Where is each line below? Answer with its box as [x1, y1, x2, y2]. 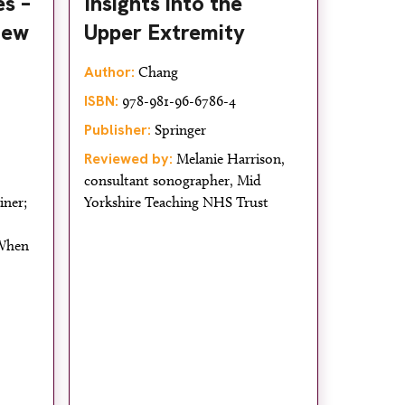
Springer [151, 121, 206, 138]
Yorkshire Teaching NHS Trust [84, 193, 268, 211]
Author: [84, 62, 135, 81]
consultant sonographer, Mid [84, 172, 261, 189]
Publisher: [84, 120, 151, 139]
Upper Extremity [84, 18, 245, 46]
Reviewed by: [84, 149, 173, 168]
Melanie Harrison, [173, 150, 285, 167]
